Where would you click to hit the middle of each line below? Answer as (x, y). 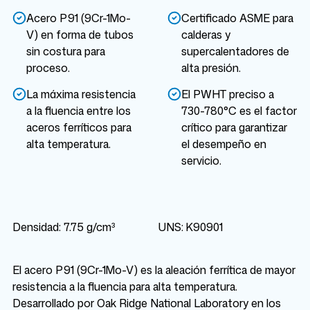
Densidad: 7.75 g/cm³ (64, 227)
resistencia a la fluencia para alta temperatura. (125, 286)
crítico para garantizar (234, 127)
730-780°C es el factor (239, 111)
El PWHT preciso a (228, 94)
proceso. (48, 68)
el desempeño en (224, 144)
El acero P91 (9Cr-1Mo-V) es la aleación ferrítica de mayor (154, 270)
